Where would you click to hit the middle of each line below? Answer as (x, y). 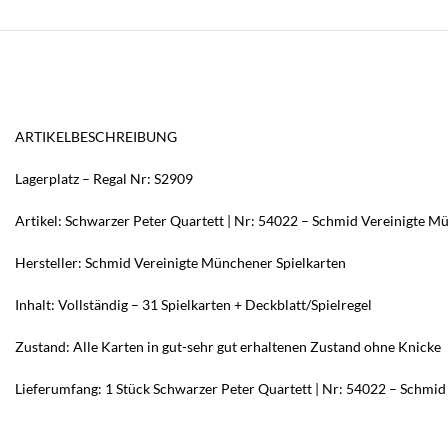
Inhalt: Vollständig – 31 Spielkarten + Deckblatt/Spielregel (193, 304)
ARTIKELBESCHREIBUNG (96, 136)
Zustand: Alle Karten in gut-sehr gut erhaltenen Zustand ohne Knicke (228, 346)
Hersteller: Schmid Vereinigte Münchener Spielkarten (180, 262)
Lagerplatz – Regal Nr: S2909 (104, 178)
